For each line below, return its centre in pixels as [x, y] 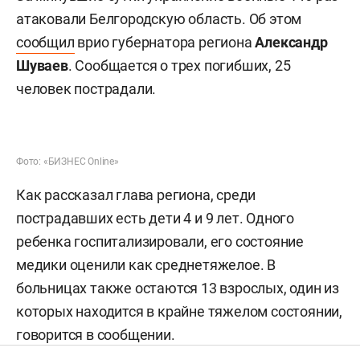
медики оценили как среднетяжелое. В [146, 265]
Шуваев [42, 65]
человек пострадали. [86, 89]
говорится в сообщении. [96, 335]
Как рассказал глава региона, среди [136, 195]
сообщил [45, 42]
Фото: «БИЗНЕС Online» [67, 162]
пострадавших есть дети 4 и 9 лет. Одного [155, 218]
